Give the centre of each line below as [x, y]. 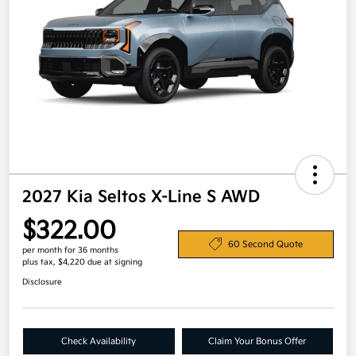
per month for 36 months [70, 251]
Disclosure [42, 282]
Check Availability [99, 342]
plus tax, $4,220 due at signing [82, 263]
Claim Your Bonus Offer [257, 342]
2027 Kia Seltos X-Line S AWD [141, 197]
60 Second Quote [265, 244]
